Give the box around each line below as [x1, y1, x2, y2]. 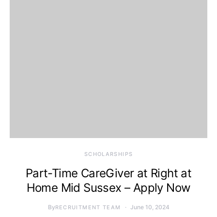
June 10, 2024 [130, 203, 170, 211]
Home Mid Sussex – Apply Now [26, 181, 191, 195]
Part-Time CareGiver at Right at [25, 166, 192, 180]
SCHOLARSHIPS [84, 151, 133, 157]
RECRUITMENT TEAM [55, 204, 121, 211]
